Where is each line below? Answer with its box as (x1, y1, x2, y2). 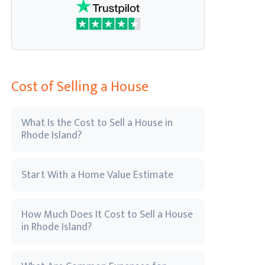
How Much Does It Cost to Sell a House (21, 206, 193, 224)
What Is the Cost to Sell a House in (21, 114, 173, 132)
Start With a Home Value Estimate (21, 166, 173, 184)
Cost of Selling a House (11, 75, 148, 99)
